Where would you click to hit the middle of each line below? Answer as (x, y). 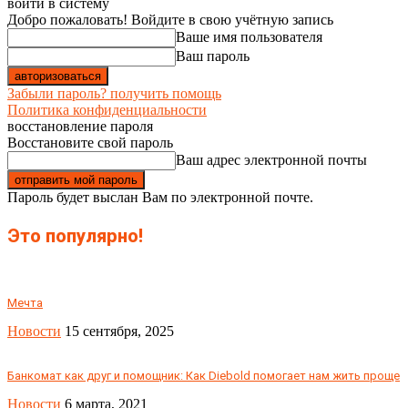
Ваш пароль (213, 56)
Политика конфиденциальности (107, 109)
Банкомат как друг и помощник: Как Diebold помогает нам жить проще (204, 376)
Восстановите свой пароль (90, 142)
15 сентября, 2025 (119, 331)
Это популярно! (75, 235)
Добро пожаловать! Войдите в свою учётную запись (170, 19)
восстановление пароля (80, 126)
